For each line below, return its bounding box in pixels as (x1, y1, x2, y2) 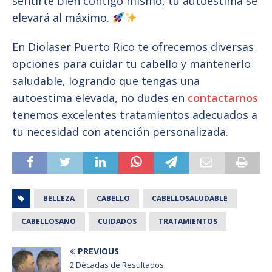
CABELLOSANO (21, 216, 76, 227)
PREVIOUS (78, 245, 119, 257)
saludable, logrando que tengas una (12, 73, 200, 89)
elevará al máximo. (12, 10, 112, 25)
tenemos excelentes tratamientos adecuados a (12, 107, 257, 123)
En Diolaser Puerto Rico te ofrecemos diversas (12, 39, 254, 55)
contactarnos (188, 90, 258, 106)
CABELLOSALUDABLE (152, 193, 228, 204)
